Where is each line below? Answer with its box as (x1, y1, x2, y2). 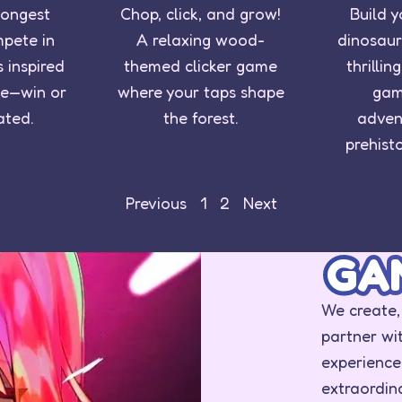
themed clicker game (124, 55, 278, 75)
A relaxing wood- (136, 29, 266, 49)
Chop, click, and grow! (120, 3, 282, 23)
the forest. (162, 107, 239, 127)
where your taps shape (117, 81, 284, 101)
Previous (125, 192, 187, 213)
